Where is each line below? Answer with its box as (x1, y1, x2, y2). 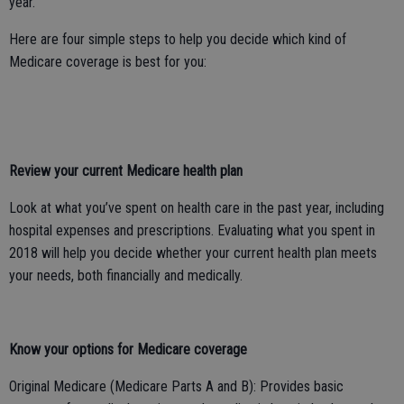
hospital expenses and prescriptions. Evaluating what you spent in (9, 221, 375, 239)
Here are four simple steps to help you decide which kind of (9, 30, 346, 48)
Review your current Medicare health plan (9, 161, 243, 179)
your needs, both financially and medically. (9, 266, 243, 284)
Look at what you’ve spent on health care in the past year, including (9, 198, 384, 216)
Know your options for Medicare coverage (9, 340, 247, 358)
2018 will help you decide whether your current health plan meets (9, 243, 377, 262)
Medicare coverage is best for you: (9, 52, 207, 70)
